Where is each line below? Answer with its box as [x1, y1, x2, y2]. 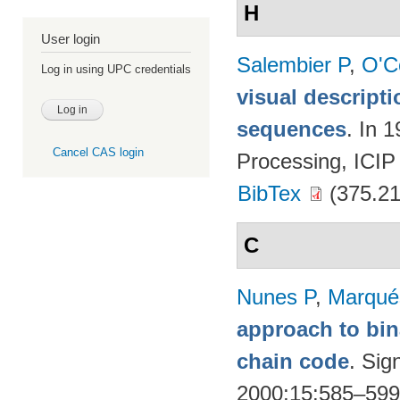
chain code [237, 349, 349, 373]
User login [41, 31, 100, 47]
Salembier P [237, 53, 349, 77]
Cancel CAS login [52, 146, 144, 160]
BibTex [237, 181, 302, 205]
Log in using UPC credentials [41, 62, 191, 77]
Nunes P [237, 285, 315, 309]
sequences [237, 117, 346, 141]
